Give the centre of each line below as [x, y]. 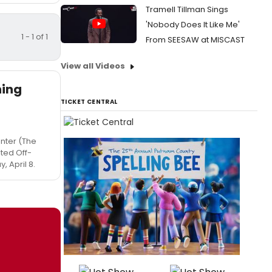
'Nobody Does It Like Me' [193, 25]
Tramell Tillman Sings [187, 9]
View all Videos [93, 66]
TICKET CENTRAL [89, 102]
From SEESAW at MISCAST [195, 40]
